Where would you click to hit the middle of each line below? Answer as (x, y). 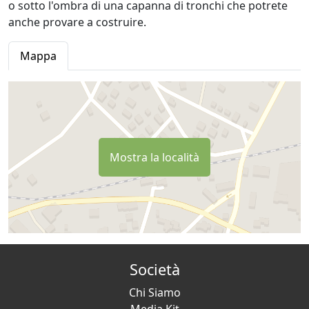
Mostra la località (154, 157)
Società (154, 269)
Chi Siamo (154, 292)
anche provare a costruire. (77, 22)
